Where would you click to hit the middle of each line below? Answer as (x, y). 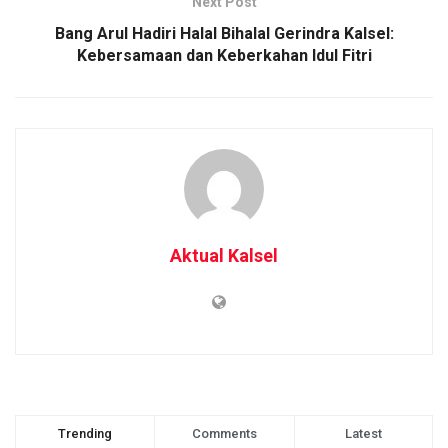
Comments (224, 433)
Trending (85, 433)
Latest (363, 433)
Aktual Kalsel (224, 255)
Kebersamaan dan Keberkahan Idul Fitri (224, 55)
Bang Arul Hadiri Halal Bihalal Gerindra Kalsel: (224, 33)
